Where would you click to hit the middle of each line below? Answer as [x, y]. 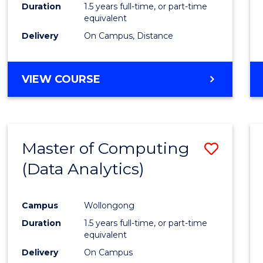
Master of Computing [106, 148]
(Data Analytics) [83, 168]
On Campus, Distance [129, 36]
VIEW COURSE [61, 79]
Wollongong [109, 205]
